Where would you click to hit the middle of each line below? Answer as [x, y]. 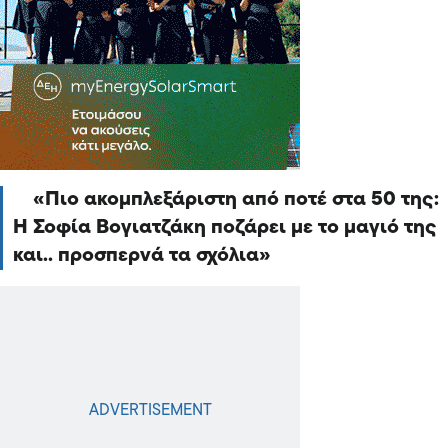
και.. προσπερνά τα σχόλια [136, 255]
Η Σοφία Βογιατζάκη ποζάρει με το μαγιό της [225, 227]
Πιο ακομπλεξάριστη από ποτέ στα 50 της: [242, 199]
